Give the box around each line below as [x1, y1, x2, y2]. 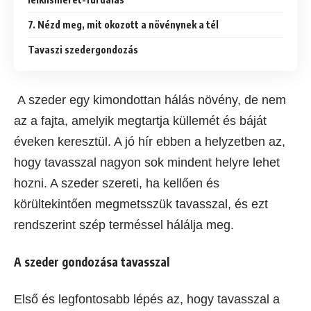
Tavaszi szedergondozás [28, 44, 138, 56]
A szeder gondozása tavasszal [14, 254, 169, 270]
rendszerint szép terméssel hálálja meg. [14, 218, 234, 233]
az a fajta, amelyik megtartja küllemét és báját [14, 114, 267, 128]
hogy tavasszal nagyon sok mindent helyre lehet [14, 155, 280, 170]
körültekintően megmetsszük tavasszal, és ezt [14, 197, 268, 212]
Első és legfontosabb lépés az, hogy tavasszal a [14, 292, 280, 307]
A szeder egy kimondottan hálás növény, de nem [14, 93, 286, 108]
